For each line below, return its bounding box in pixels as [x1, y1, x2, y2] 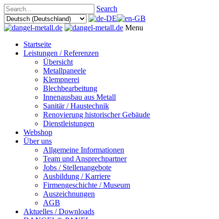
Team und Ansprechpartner [43, 154, 127, 163]
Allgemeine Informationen [43, 146, 124, 154]
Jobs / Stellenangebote [43, 163, 111, 172]
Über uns [23, 137, 52, 145]
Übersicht [43, 58, 73, 66]
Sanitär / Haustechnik [43, 102, 109, 110]
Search [96, 4, 117, 13]
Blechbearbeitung [43, 84, 97, 92]
